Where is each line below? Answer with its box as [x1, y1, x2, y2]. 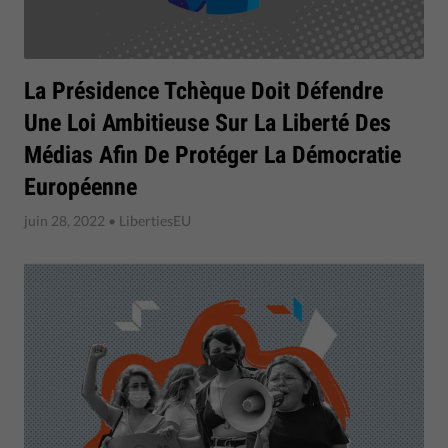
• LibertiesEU [105, 211, 191, 229]
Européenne [24, 172, 137, 201]
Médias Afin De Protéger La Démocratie [24, 140, 401, 169]
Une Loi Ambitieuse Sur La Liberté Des [24, 108, 391, 137]
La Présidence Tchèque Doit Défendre [24, 76, 383, 105]
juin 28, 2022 [24, 211, 105, 229]
